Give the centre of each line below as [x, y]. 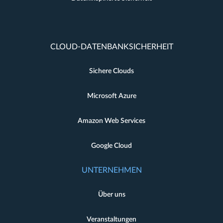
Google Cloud [111, 146]
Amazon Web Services [111, 121]
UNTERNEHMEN [111, 170]
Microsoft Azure [111, 96]
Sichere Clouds [111, 71]
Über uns [111, 195]
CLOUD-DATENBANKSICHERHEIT [111, 47]
